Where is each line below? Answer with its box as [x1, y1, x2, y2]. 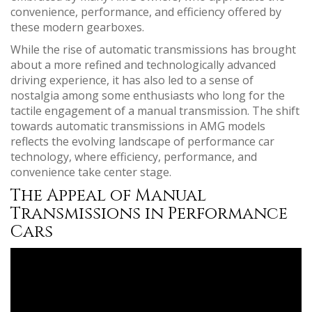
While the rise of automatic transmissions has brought [10, 41, 296, 57]
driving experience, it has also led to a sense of [10, 72, 253, 88]
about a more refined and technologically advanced [10, 56, 276, 72]
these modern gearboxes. [10, 19, 144, 35]
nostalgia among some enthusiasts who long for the [10, 87, 285, 103]
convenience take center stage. [10, 164, 171, 180]
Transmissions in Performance [10, 202, 288, 225]
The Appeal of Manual [10, 184, 206, 207]
